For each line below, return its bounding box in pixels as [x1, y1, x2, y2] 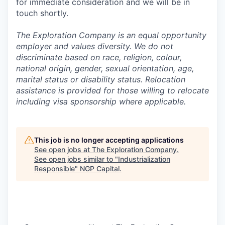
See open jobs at [34, 145, 92, 154]
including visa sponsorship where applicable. [16, 96, 186, 106]
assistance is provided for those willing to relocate [16, 85, 209, 95]
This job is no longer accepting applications [34, 135, 184, 144]
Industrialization [118, 154, 170, 163]
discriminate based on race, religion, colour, [16, 52, 182, 62]
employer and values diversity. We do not [16, 41, 173, 51]
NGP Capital [80, 164, 120, 173]
